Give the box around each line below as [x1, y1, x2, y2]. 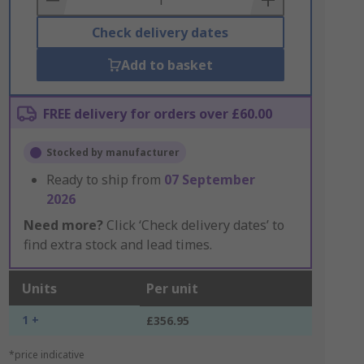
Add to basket [120, 56, 213, 74]
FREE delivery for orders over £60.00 [42, 105, 272, 123]
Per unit [145, 279, 198, 297]
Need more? [23, 216, 103, 234]
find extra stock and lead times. [23, 236, 212, 253]
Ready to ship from [45, 171, 164, 188]
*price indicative [8, 348, 84, 362]
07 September [163, 171, 255, 188]
